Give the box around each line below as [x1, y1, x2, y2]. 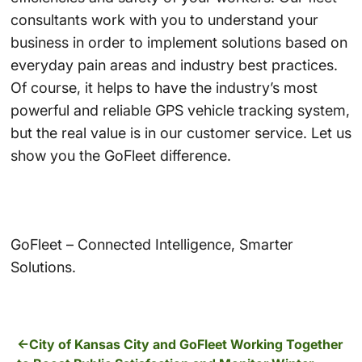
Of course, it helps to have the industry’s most [10, 78, 318, 96]
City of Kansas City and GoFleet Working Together [29, 335, 343, 352]
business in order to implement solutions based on [10, 33, 347, 51]
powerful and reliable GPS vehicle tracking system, [10, 101, 350, 119]
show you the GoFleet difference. [10, 146, 231, 164]
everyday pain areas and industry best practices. [10, 56, 338, 74]
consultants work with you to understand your [10, 11, 318, 28]
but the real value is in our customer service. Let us [10, 124, 351, 141]
